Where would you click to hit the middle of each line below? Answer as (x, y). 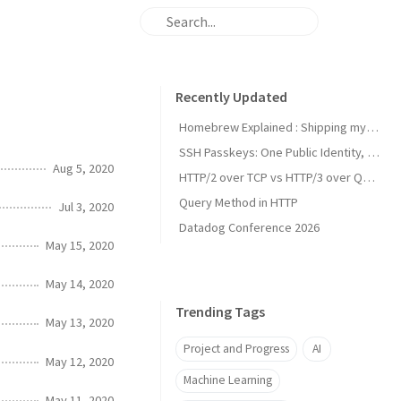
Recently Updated (231, 97)
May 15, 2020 (80, 245)
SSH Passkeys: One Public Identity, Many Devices (373, 152)
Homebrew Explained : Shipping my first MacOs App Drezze (372, 127)
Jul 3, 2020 (86, 206)
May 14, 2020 (80, 284)
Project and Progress (236, 348)
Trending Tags (220, 311)
